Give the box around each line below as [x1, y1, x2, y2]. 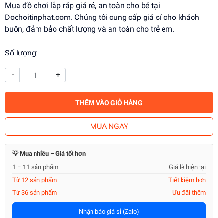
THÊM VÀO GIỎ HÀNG [75, 98, 143, 107]
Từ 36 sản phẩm [12, 189, 57, 196]
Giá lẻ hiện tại [169, 163, 206, 171]
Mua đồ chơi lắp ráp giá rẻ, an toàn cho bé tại [5, 1, 160, 10]
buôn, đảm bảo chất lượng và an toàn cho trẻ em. [5, 24, 174, 34]
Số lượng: [5, 48, 38, 57]
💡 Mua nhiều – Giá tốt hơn [12, 150, 86, 157]
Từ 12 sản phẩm [12, 176, 57, 183]
